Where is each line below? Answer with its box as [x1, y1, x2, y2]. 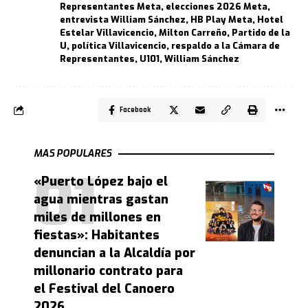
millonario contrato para [34, 263, 183, 280]
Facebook [120, 105, 151, 115]
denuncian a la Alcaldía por [34, 245, 195, 262]
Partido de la [232, 27, 290, 39]
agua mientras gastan [34, 191, 168, 208]
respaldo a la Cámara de [171, 40, 280, 52]
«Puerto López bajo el [34, 173, 168, 190]
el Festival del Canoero [34, 280, 175, 298]
